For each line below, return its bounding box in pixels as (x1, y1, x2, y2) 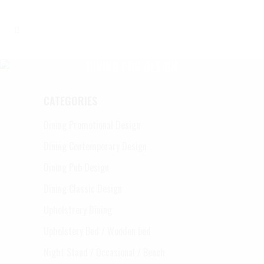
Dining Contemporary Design (44, 139, 147, 153)
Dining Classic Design (44, 181, 122, 196)
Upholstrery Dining (44, 203, 112, 217)
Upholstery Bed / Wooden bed (44, 224, 151, 238)
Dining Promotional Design (44, 118, 140, 132)
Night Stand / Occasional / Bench (44, 245, 165, 259)
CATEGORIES (44, 93, 97, 108)
